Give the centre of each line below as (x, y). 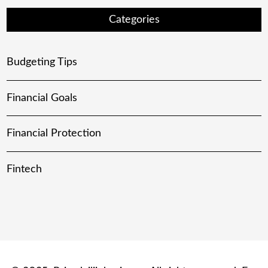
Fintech (25, 169)
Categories (134, 19)
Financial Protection (54, 134)
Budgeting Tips (42, 63)
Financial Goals (42, 98)
